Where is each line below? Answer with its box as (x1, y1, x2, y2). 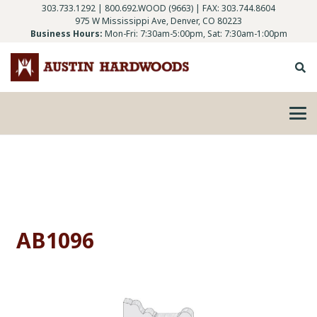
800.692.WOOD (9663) (105, 2, 193, 14)
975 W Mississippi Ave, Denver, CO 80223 (75, 15, 242, 27)
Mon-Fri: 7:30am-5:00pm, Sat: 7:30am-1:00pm (104, 28, 287, 40)
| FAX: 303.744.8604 (193, 2, 275, 14)
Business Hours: (30, 28, 103, 40)
